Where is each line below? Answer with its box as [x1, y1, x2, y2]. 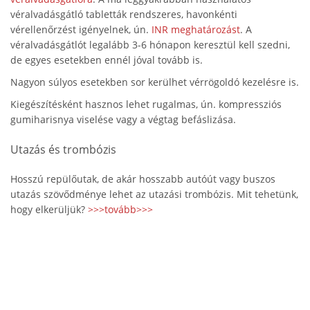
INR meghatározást [152, 23, 240, 36]
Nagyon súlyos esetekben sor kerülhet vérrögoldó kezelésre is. [10, 75, 299, 89]
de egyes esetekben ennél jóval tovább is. [10, 53, 203, 66]
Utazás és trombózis [10, 142, 116, 157]
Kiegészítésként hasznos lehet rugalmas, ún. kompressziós [10, 98, 282, 111]
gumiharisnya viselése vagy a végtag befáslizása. [10, 113, 236, 126]
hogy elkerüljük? [10, 203, 88, 216]
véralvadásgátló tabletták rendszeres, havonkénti [10, 8, 237, 21]
